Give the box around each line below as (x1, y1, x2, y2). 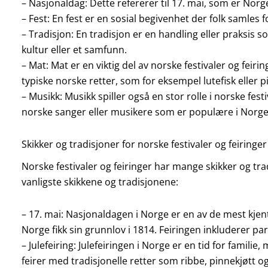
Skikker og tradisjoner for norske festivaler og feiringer (21, 137, 267, 151)
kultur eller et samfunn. (21, 42, 127, 56)
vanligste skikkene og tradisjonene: (21, 175, 178, 189)
